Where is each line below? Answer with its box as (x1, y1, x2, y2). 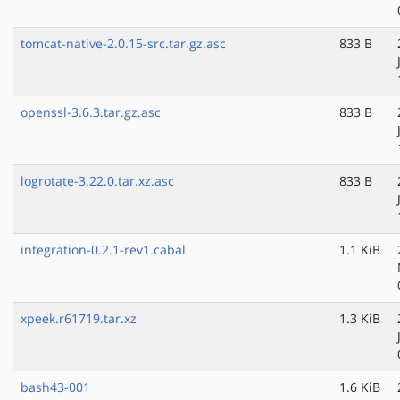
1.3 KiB (339, 310, 380, 328)
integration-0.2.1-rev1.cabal (21, 241, 186, 259)
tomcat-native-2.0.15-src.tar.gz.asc (21, 35, 226, 53)
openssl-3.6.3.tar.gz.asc (21, 104, 161, 121)
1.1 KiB (339, 241, 380, 259)
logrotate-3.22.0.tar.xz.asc (21, 172, 174, 190)
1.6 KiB (339, 379, 380, 396)
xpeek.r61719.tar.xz (21, 310, 137, 328)
